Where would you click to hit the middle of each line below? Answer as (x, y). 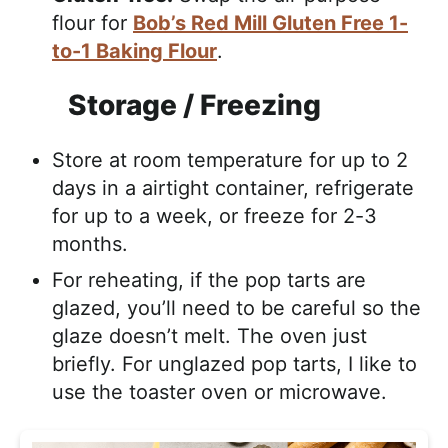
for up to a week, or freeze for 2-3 (214, 215)
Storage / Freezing (194, 104)
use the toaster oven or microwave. (219, 391)
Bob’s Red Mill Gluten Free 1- (270, 22)
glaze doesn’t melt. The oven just (209, 335)
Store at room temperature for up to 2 (230, 159)
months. (90, 243)
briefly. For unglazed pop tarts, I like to (234, 363)
